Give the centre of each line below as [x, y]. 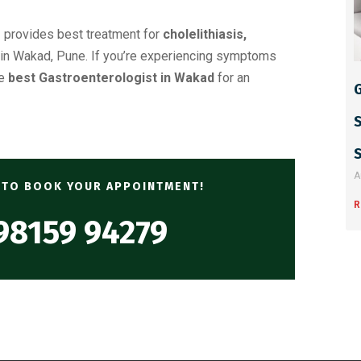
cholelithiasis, [205, 34]
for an [232, 77]
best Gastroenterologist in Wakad [111, 77]
